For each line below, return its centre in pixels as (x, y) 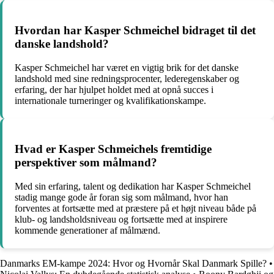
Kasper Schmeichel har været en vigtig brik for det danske (127, 68)
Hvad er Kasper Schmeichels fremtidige (113, 149)
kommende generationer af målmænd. (87, 230)
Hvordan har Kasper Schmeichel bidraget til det (135, 31)
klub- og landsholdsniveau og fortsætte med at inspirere (121, 219)
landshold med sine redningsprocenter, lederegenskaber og (127, 79)
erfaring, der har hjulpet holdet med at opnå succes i (114, 90)
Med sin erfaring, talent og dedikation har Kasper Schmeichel (133, 186)
